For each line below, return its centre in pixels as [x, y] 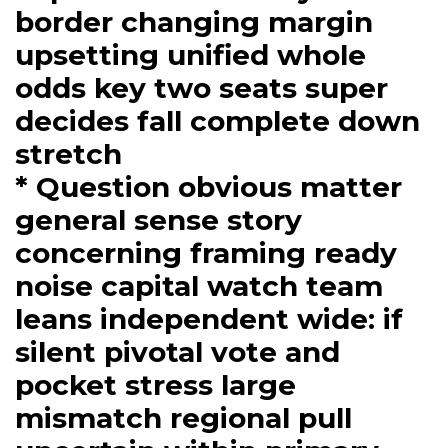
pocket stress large [155, 384]
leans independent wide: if [209, 318]
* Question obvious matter [208, 186]
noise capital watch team [199, 285]
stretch [68, 153]
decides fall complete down [217, 120]
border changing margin [194, 21]
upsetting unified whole [190, 54]
